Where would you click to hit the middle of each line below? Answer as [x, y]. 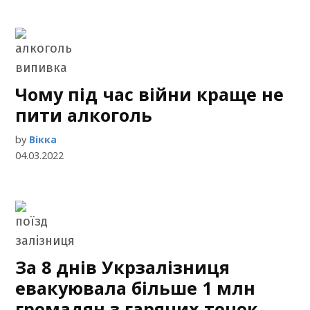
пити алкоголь [84, 115]
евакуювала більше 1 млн [136, 288]
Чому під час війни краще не [150, 94]
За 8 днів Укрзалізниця [123, 267]
